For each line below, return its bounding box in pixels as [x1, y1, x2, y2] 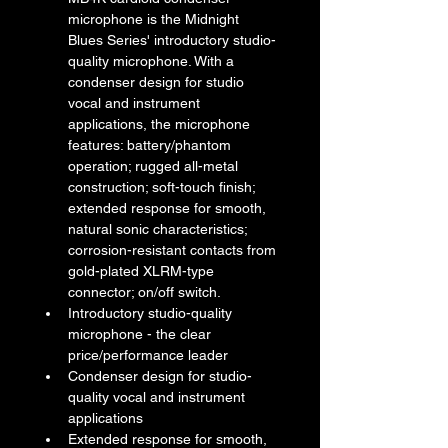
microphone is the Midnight [68, 11, 243, 28]
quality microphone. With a [68, 53, 238, 70]
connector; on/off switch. [68, 284, 221, 301]
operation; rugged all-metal [68, 158, 242, 175]
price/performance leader [68, 347, 228, 364]
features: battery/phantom [68, 137, 235, 154]
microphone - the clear [68, 326, 215, 343]
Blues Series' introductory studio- [68, 32, 276, 49]
